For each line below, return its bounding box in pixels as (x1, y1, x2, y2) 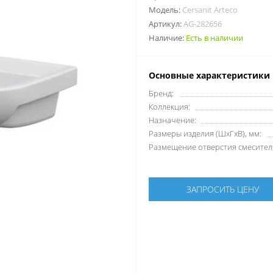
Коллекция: (149, 101, 190, 112)
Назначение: (149, 114, 196, 126)
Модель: (149, 4, 182, 15)
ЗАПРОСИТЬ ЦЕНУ (186, 183, 259, 195)
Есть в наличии (186, 32, 243, 43)
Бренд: (149, 87, 174, 99)
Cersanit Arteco (182, 4, 238, 15)
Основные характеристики (149, 69, 270, 81)
